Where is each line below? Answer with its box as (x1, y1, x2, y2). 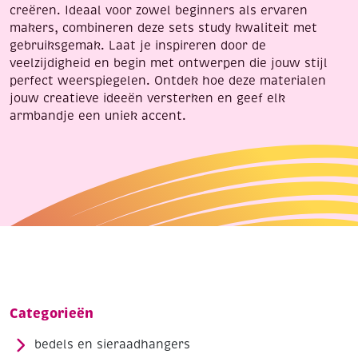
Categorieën (10, 305, 93, 323)
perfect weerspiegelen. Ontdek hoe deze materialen (10, 74, 326, 88)
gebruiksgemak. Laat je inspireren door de (10, 38, 266, 53)
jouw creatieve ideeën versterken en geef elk (10, 91, 285, 105)
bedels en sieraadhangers (34, 337, 190, 352)
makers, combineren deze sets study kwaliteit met (10, 21, 317, 35)
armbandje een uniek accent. (10, 109, 186, 123)
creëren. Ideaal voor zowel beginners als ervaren (10, 3, 308, 18)
